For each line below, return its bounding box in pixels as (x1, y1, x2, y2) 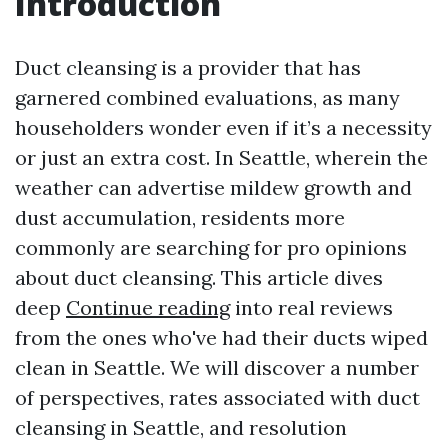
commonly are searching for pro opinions (15, 235, 407, 260)
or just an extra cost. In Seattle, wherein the (15, 145, 428, 170)
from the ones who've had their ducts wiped (15, 325, 428, 350)
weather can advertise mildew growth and (15, 175, 412, 200)
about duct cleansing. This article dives (15, 265, 383, 290)
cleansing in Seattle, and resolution (15, 415, 347, 440)
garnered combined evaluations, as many (15, 85, 400, 110)
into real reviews (230, 295, 393, 320)
